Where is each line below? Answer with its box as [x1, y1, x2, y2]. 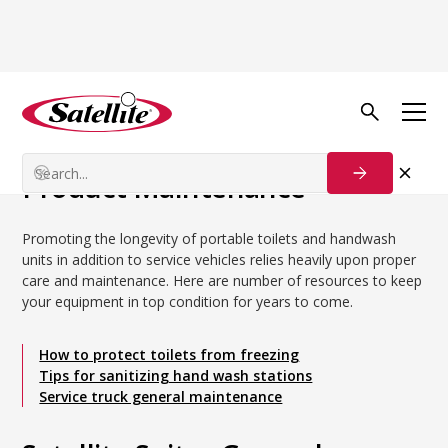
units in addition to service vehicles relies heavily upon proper [22, 250, 417, 269]
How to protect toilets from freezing [39, 345, 300, 364]
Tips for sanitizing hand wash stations [39, 366, 313, 385]
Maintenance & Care [284, 77, 418, 96]
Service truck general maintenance [39, 387, 283, 406]
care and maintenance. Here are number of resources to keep [22, 271, 423, 290]
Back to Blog [46, 75, 142, 98]
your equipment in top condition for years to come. [22, 292, 354, 311]
